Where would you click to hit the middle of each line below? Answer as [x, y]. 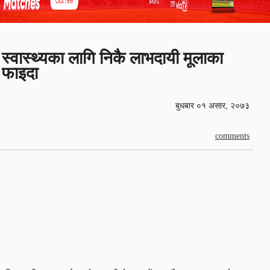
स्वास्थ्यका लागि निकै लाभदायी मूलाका [112, 58]
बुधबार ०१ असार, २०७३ [212, 105]
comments [232, 136]
